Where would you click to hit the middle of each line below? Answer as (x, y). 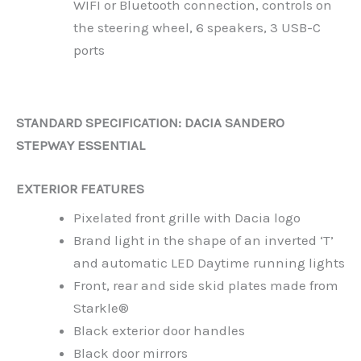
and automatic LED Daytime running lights (209, 263)
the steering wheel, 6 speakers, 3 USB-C (197, 28)
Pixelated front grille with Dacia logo (187, 218)
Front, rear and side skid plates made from (206, 286)
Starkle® (101, 308)
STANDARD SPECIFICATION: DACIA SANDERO (150, 123)
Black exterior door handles (159, 331)
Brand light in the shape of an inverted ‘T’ (203, 241)
